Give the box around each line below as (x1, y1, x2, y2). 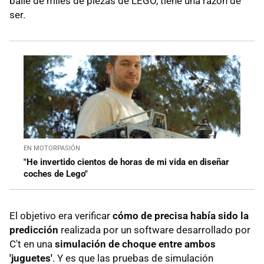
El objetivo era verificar (9, 209, 113, 222)
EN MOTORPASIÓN (24, 144, 80, 152)
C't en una (9, 237, 55, 250)
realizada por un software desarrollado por (58, 223, 250, 236)
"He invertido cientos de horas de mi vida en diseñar (24, 156, 229, 167)
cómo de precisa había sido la (113, 209, 249, 222)
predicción (9, 223, 58, 236)
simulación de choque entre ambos (55, 237, 216, 250)
